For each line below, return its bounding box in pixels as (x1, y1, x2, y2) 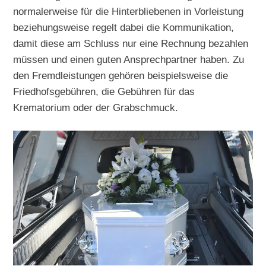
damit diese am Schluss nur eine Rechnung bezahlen (13, 37, 249, 49)
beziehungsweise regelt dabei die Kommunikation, (13, 21, 235, 33)
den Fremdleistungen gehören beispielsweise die (13, 69, 229, 81)
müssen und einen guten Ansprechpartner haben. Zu (13, 53, 245, 65)
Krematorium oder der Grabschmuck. (13, 101, 179, 113)
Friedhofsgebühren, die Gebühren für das (13, 85, 195, 97)
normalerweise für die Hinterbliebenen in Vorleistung (13, 5, 244, 17)
